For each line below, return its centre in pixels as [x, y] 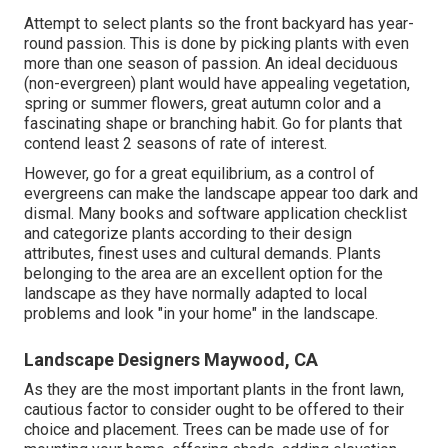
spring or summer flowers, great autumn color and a [202, 103]
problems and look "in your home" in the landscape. [201, 313]
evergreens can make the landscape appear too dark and [221, 193]
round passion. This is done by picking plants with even [216, 43]
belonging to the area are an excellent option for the [203, 273]
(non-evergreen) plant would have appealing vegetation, [217, 83]
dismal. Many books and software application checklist [215, 213]
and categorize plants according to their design [188, 233]
